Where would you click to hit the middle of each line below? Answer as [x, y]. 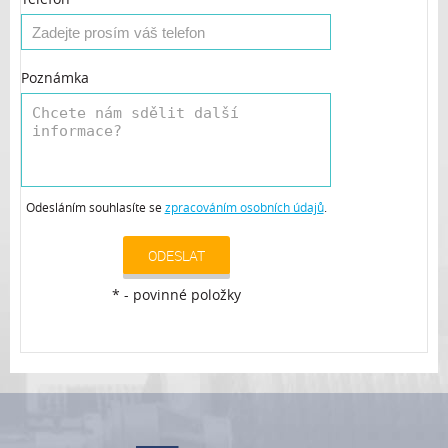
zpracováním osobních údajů [244, 207]
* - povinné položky [176, 294]
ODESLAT [176, 255]
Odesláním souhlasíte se [95, 207]
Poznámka [55, 77]
